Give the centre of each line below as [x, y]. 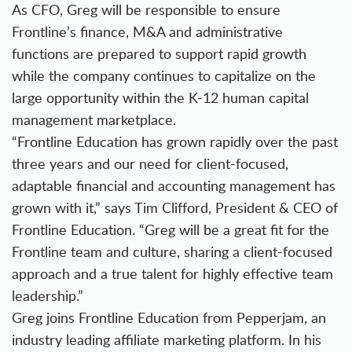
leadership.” [48, 295]
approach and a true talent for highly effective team [172, 273]
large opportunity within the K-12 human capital [160, 97]
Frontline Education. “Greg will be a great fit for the [170, 229]
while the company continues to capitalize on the [164, 75]
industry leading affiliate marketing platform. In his [167, 339]
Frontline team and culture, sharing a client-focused [172, 251]
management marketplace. [94, 119]
